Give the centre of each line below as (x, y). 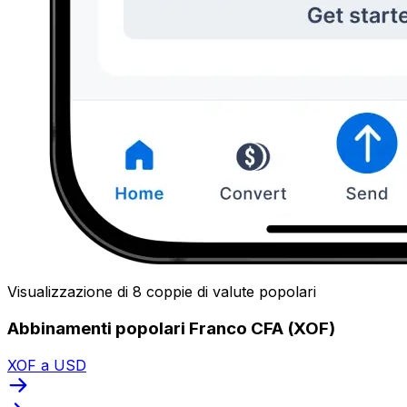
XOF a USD (47, 365)
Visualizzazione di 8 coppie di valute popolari (162, 292)
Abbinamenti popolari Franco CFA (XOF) (171, 328)
